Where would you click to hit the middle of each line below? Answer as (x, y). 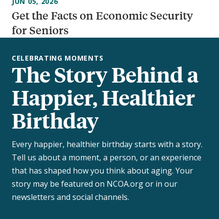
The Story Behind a (105, 75)
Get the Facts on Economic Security (102, 16)
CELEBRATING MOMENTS (58, 58)
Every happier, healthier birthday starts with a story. (107, 144)
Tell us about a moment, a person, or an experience (107, 158)
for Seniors (40, 30)
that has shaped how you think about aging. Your (102, 171)
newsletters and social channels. (70, 197)
